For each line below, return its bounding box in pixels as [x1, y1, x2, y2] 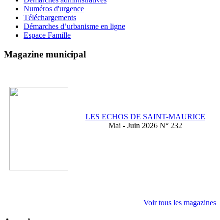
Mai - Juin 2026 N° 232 [108, 121, 182, 130]
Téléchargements [24, 13, 76, 22]
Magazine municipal [4, 49, 86, 59]
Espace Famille [24, 31, 71, 40]
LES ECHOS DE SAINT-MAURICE [85, 112, 205, 121]
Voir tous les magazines [143, 198, 216, 207]
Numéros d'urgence [24, 4, 84, 13]
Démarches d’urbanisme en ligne [24, 22, 125, 31]
